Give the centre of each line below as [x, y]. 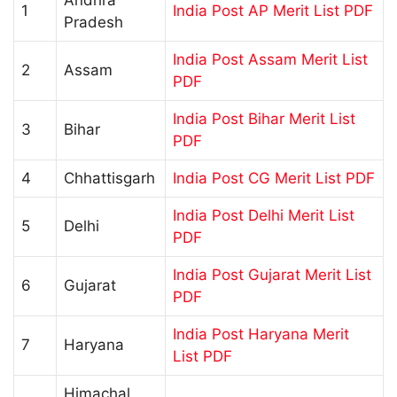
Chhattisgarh [109, 178]
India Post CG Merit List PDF [274, 178]
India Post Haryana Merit [261, 334]
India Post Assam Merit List [270, 59]
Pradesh [93, 22]
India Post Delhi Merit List [264, 215]
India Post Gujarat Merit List [272, 274]
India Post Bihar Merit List [264, 118]
